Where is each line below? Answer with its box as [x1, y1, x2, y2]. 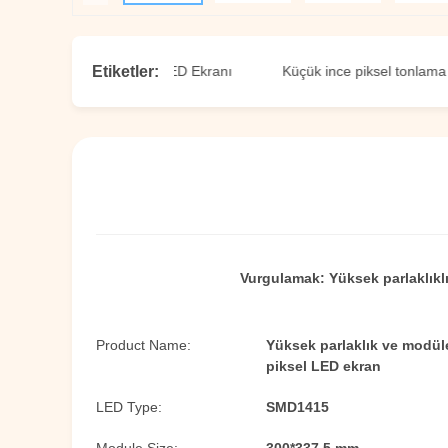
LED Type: [96, 399, 162, 415]
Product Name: [96, 337, 191, 353]
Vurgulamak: [240, 270, 325, 286]
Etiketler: [92, 62, 159, 80]
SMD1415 [266, 399, 329, 415]
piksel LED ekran [266, 358, 381, 374]
